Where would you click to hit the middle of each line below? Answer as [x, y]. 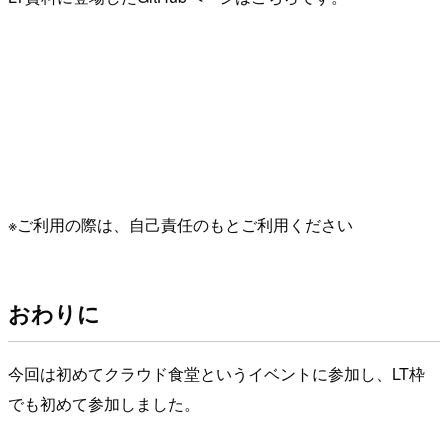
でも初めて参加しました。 [104, 404]
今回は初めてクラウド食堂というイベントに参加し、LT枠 [216, 374]
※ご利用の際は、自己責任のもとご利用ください [180, 225]
